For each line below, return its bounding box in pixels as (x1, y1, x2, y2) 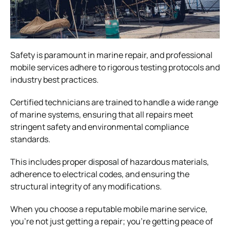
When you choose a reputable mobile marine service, (10, 203, 207, 215)
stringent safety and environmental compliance (10, 121, 189, 132)
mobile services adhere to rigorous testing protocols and (10, 61, 220, 73)
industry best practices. (10, 73, 99, 85)
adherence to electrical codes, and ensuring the (10, 168, 189, 180)
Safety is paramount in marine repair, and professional (10, 49, 213, 61)
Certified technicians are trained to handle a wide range (10, 96, 218, 108)
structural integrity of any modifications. (10, 180, 162, 192)
